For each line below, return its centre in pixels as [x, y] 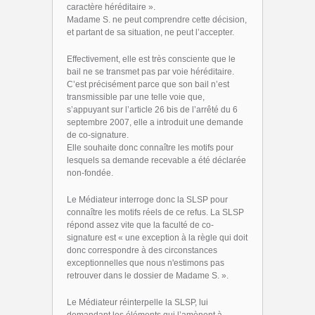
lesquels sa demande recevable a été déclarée [156, 160]
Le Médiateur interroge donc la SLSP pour [147, 200]
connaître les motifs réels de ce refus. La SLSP [155, 212]
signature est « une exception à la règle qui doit [157, 238]
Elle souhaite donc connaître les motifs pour [150, 148]
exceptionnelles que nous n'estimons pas [146, 263]
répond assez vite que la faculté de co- [140, 225]
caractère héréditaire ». [111, 7]
